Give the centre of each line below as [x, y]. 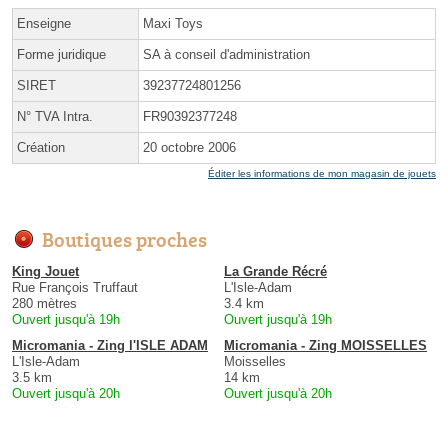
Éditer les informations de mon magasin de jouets [322, 173]
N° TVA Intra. [55, 116]
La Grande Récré [275, 271]
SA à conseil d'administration [226, 54]
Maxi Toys [173, 23]
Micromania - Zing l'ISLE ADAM [110, 345]
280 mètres [44, 303]
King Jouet [45, 271]
